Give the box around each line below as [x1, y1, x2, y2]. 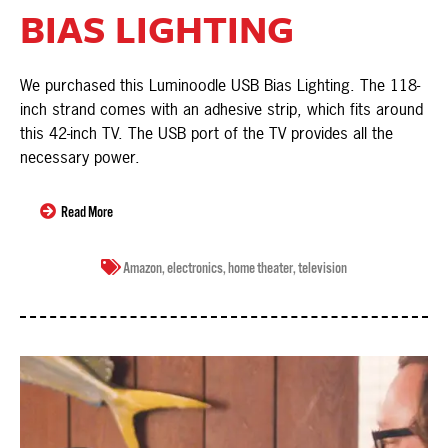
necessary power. [20, 146, 140, 169]
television [298, 259, 347, 279]
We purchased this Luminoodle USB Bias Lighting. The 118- [20, 74, 420, 97]
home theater [228, 259, 293, 279]
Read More [61, 203, 113, 223]
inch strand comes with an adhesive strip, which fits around [20, 98, 423, 121]
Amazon [123, 259, 162, 279]
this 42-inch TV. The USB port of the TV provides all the [20, 122, 393, 145]
